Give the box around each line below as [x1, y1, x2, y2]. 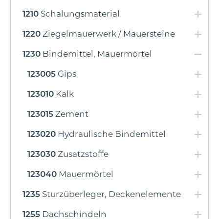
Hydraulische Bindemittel [56, 129, 166, 139]
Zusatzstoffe [56, 149, 109, 159]
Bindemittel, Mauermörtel [41, 49, 152, 59]
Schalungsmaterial [39, 9, 120, 19]
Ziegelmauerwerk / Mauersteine [41, 29, 175, 39]
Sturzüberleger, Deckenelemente [40, 189, 181, 199]
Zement [53, 109, 88, 119]
